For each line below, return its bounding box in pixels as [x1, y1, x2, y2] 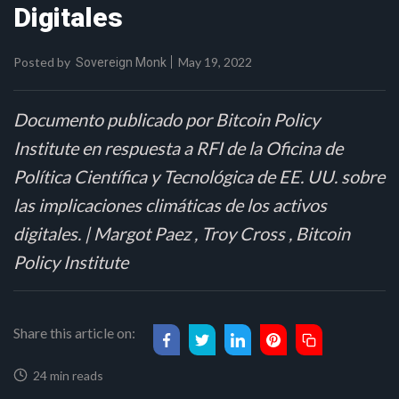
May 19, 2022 [175, 54, 252, 69]
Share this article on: [13, 324, 135, 341]
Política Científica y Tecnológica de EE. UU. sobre [13, 166, 385, 187]
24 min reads [28, 368, 103, 383]
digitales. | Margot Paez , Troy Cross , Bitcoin [13, 223, 350, 244]
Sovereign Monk [76, 55, 167, 69]
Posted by [13, 54, 70, 69]
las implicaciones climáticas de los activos [13, 194, 327, 216]
